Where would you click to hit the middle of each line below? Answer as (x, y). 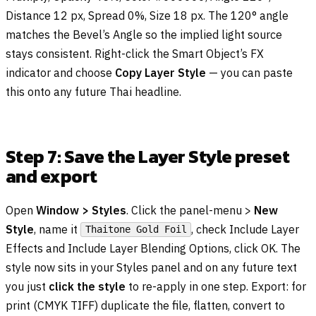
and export (51, 176)
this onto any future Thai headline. (93, 91)
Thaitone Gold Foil (136, 230)
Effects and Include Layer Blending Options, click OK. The (153, 248)
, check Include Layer (245, 229)
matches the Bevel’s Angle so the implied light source (144, 34)
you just (27, 286)
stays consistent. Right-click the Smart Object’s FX (135, 53)
